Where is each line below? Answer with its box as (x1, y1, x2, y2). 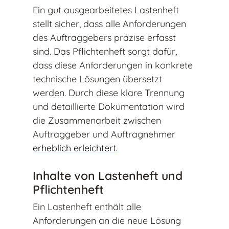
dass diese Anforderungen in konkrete (33, 59, 193, 71)
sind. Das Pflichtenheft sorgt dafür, (33, 45, 177, 57)
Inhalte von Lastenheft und (33, 168, 182, 183)
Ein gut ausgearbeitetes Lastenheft (33, 4, 179, 16)
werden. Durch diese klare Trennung (33, 86, 185, 99)
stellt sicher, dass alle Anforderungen (33, 17, 186, 30)
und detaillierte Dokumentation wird (33, 100, 185, 112)
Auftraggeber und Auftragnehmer (33, 128, 175, 140)
